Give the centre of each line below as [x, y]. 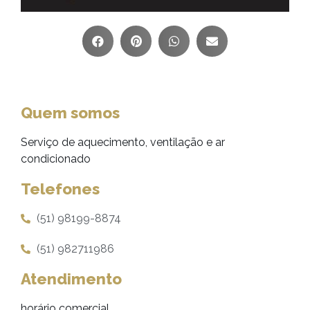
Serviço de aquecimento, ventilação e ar [123, 142]
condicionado [56, 159]
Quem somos [70, 113]
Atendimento [71, 279]
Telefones [60, 189]
